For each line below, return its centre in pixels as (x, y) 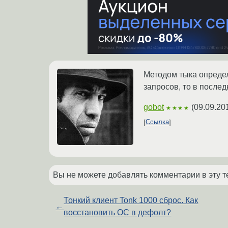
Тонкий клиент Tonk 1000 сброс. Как (131, 200)
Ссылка (157, 122)
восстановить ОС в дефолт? (118, 212)
